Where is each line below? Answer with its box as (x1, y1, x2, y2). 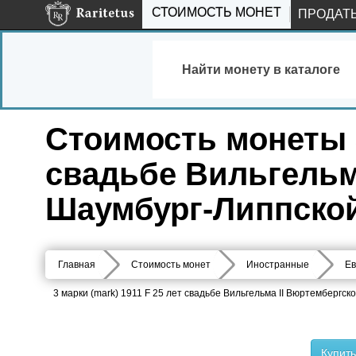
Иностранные (246, 259, 309, 270)
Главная (58, 259, 95, 270)
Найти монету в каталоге (181, 62, 340, 76)
